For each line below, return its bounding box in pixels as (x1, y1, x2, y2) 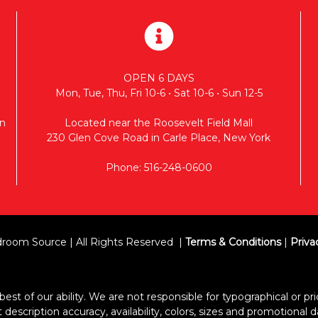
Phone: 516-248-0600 (105, 160, 212, 174)
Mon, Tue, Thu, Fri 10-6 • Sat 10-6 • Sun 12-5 (55, 86, 263, 99)
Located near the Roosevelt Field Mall (65, 116, 253, 129)
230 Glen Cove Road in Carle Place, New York (47, 131, 270, 144)
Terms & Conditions (185, 235, 281, 248)
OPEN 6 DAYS (123, 71, 194, 84)
